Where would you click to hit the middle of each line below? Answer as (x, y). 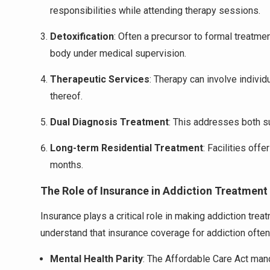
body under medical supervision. (118, 53)
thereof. (66, 96)
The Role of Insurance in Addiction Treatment (154, 191)
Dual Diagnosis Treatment (109, 122)
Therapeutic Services (100, 79)
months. (67, 165)
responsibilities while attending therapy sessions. (155, 11)
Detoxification (82, 36)
